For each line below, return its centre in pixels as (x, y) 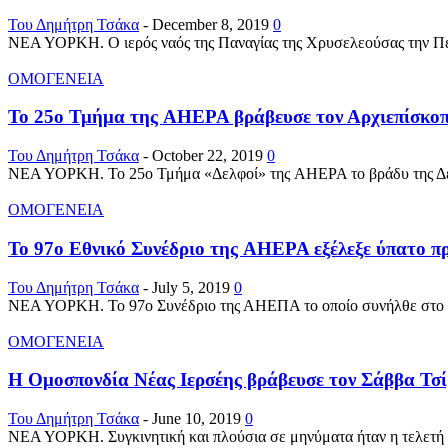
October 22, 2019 (207, 156)
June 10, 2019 (196, 419)
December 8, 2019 (210, 24)
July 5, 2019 (191, 287)
